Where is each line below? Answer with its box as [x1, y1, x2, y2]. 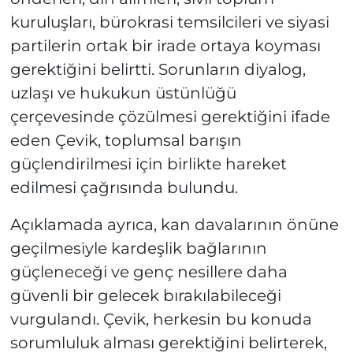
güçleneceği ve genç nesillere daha [9, 262, 288, 281]
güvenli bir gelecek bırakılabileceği [9, 285, 281, 305]
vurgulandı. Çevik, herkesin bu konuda [9, 309, 312, 329]
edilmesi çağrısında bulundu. [9, 177, 238, 197]
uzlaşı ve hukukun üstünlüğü [9, 83, 236, 102]
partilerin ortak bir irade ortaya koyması [9, 35, 321, 55]
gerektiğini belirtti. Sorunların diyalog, [9, 59, 306, 79]
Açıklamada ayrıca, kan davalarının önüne [9, 214, 339, 234]
